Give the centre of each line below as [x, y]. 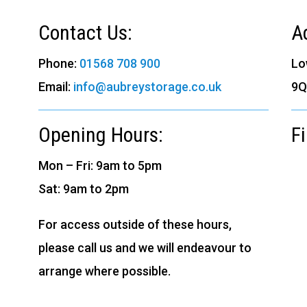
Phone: [59, 63]
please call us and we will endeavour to [145, 247]
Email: [56, 86]
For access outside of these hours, [135, 224]
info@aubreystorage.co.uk [147, 86]
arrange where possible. [104, 271]
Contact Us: [85, 32]
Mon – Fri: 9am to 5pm [100, 165]
